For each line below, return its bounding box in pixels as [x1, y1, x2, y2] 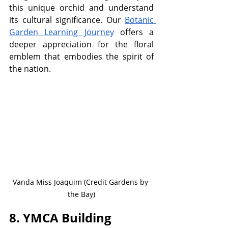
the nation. [9, 63, 51, 74]
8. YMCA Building [9, 209, 111, 226]
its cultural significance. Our [9, 14, 125, 25]
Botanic [125, 14, 154, 25]
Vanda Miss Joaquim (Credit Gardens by [13, 177, 150, 187]
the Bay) [68, 189, 95, 199]
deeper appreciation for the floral [9, 38, 154, 50]
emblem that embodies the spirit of [9, 50, 154, 62]
